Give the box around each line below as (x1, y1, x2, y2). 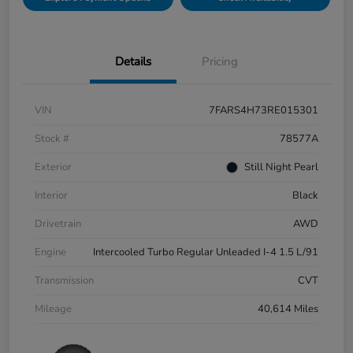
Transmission (35, 273, 94, 288)
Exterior (35, 159, 72, 174)
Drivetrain (35, 216, 81, 231)
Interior (35, 188, 68, 203)
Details (115, 53, 151, 69)
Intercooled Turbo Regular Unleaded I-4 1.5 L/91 (93, 244, 318, 259)
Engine (35, 244, 66, 259)
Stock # (35, 131, 69, 146)
